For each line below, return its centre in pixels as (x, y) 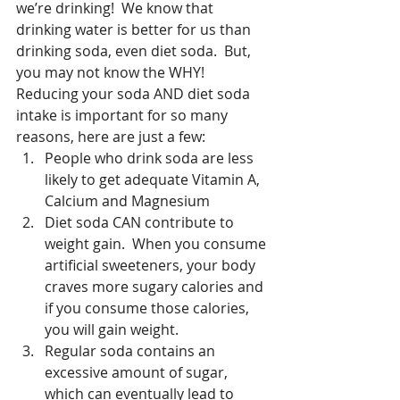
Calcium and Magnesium (131, 201)
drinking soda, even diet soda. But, (135, 51)
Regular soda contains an (132, 351)
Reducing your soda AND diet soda (135, 94)
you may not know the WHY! (114, 72)
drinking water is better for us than (135, 29)
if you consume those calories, (149, 308)
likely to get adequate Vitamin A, (154, 179)
